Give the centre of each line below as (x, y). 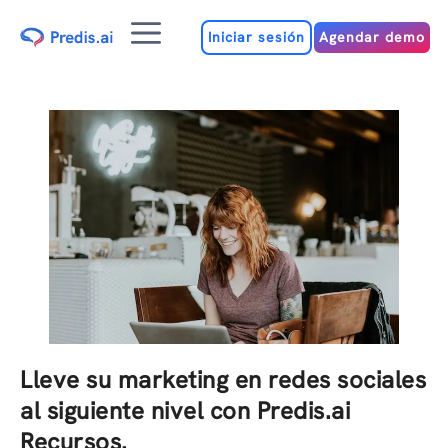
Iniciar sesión (257, 37)
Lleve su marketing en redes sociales (223, 380)
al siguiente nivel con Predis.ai (185, 411)
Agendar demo (372, 37)
